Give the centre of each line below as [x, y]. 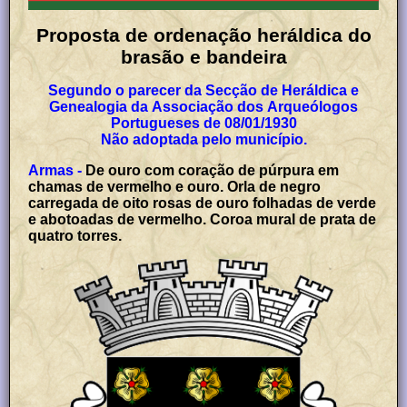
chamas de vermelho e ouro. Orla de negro [175, 186]
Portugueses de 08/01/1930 [203, 123]
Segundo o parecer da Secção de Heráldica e [203, 90]
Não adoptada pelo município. [203, 139]
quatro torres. [75, 235]
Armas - [55, 170]
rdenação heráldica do [268, 35]
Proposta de [94, 35]
